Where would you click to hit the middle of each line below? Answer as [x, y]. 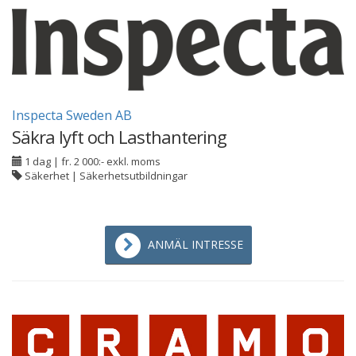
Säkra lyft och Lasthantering [119, 137]
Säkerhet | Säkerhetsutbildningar [105, 176]
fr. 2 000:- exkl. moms [111, 161]
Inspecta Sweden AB [72, 115]
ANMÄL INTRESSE [195, 244]
